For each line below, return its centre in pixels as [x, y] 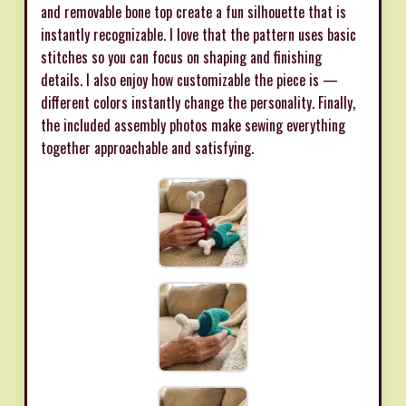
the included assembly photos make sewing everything [193, 125]
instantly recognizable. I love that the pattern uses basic [198, 34]
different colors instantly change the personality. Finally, [198, 102]
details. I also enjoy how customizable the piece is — [189, 79]
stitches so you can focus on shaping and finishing [181, 57]
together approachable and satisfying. [147, 147]
